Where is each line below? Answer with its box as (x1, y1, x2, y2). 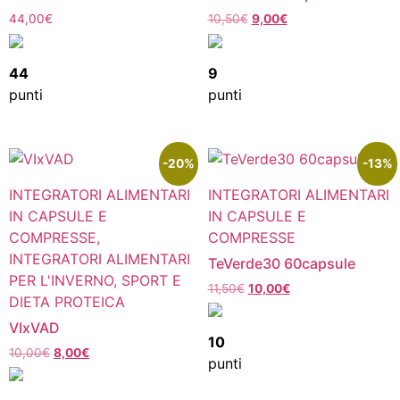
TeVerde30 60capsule (207, 254, 355, 272)
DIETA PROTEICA (9, 292, 125, 311)
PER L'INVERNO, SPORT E (9, 271, 181, 289)
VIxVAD (9, 318, 60, 337)
